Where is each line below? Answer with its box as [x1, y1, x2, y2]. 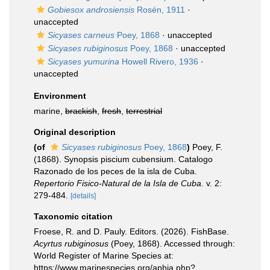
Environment [34, 91, 86, 101]
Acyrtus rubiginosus [34, 239, 108, 248]
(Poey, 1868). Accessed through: [108, 239, 235, 248]
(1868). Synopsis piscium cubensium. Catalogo [34, 154, 213, 164]
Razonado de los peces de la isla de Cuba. [34, 166, 197, 176]
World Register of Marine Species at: [34, 251, 174, 260]
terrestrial [126, 106, 162, 116]
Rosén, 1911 [134, 5, 185, 14]
